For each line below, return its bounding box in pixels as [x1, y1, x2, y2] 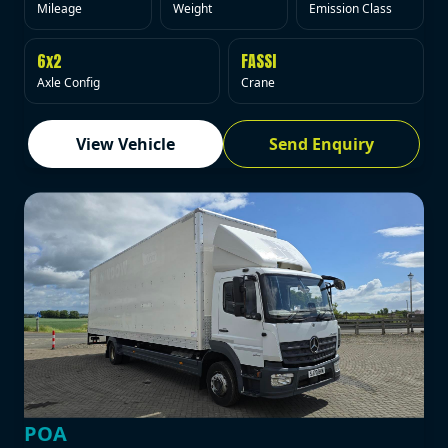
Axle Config [37, 74, 100, 92]
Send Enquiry [269, 133, 375, 156]
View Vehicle [76, 133, 176, 156]
